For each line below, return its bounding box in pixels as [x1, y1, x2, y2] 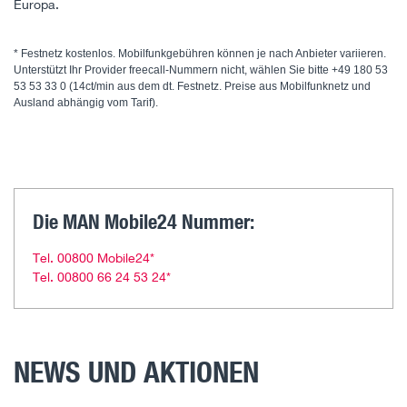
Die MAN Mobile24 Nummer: [33, 208, 254, 233]
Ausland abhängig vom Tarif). [14, 95, 158, 109]
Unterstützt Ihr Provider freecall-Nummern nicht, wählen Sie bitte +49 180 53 [14, 63, 388, 76]
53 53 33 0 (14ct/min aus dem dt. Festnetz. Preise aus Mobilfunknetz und [14, 79, 371, 93]
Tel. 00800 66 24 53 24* [33, 268, 171, 284]
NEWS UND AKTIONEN [14, 354, 259, 390]
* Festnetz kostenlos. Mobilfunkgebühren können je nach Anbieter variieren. [14, 46, 386, 60]
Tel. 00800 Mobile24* [33, 249, 154, 265]
